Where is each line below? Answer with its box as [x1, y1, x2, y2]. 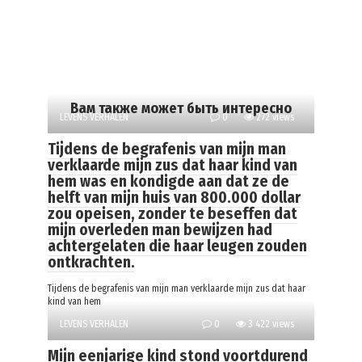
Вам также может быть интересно [70, 99, 292, 118]
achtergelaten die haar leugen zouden [48, 237, 307, 256]
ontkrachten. [48, 253, 135, 272]
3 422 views [246, 318, 294, 330]
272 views [254, 112, 294, 124]
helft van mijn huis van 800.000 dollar [48, 188, 301, 208]
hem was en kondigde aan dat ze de [48, 172, 289, 192]
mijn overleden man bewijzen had [48, 221, 272, 240]
